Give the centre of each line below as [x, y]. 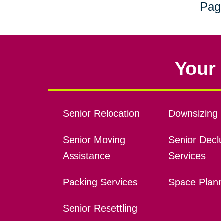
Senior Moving [94, 140]
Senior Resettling [100, 208]
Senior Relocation [101, 114]
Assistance [86, 156]
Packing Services [100, 182]
